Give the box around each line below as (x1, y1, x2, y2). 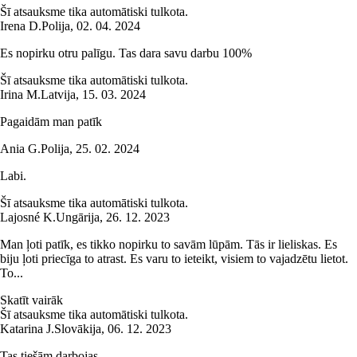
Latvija (41, 88, 76, 102)
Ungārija (56, 210, 100, 225)
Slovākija (54, 322, 101, 336)
